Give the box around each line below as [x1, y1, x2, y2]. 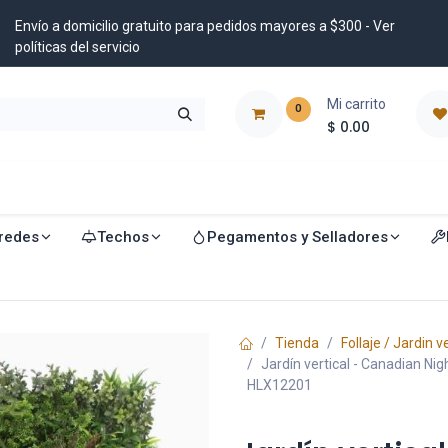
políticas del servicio [15, 39, 143, 55]
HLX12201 [247, 377, 312, 393]
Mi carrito [326, 95, 386, 112]
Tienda [275, 335, 319, 351]
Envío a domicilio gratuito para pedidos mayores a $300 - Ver [15, 18, 395, 34]
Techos [96, 227, 149, 246]
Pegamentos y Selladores [206, 227, 388, 246]
